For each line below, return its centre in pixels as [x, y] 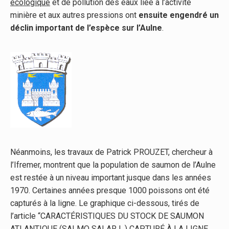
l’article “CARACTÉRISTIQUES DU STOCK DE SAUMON [107, 216]
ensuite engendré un [179, 15]
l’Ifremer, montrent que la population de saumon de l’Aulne [113, 165]
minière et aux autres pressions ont [74, 15]
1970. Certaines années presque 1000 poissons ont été [110, 191]
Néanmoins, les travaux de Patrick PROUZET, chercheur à [111, 152]
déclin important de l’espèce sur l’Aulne [86, 28]
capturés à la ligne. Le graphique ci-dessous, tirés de [105, 203]
